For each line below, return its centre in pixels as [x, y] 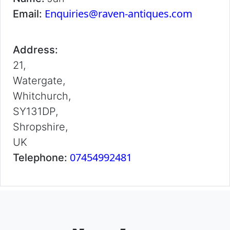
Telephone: [41, 158]
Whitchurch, [42, 96]
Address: [35, 50]
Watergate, [39, 81]
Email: [29, 14]
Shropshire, [40, 127]
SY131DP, [35, 111]
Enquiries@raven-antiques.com [119, 14]
